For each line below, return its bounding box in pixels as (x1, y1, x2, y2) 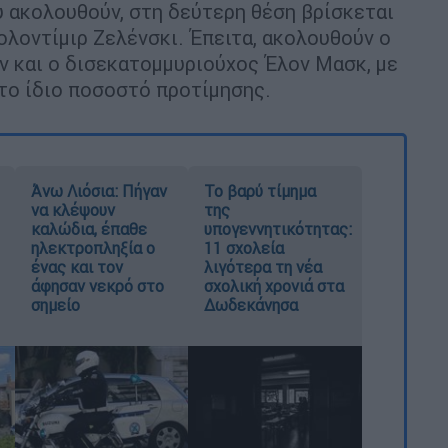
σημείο (30, 295, 80, 316)
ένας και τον (30, 257, 123, 278)
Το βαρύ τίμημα (204, 181, 317, 202)
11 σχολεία (204, 238, 285, 259)
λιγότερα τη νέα (204, 257, 323, 278)
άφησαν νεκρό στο (30, 276, 164, 297)
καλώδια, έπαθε (30, 219, 147, 240)
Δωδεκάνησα (204, 295, 299, 316)
